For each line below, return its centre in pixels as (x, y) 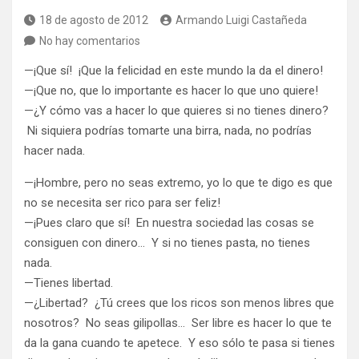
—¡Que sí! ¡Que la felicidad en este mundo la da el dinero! (173, 71)
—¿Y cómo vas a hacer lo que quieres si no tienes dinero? (176, 111)
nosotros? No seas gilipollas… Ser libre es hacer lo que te (178, 323)
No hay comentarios (90, 41)
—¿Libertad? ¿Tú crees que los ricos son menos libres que (179, 303)
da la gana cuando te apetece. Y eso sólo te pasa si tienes (179, 343)
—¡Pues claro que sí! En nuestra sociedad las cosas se (169, 223)
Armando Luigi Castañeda (241, 20)
